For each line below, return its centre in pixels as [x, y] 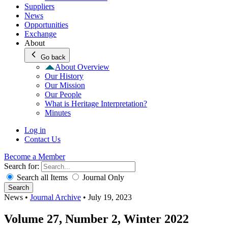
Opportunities [46, 25]
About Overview [82, 67]
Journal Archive [55, 197]
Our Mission [65, 85]
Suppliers [39, 6]
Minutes [58, 113]
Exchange [40, 34]
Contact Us [42, 139]
